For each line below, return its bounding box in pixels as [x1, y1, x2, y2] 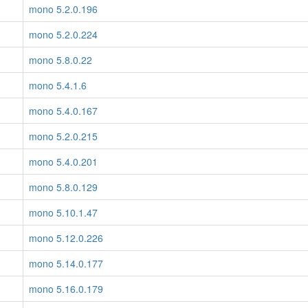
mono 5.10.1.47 [29, 206, 98, 219]
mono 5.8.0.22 [29, 53, 92, 67]
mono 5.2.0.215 [29, 129, 98, 143]
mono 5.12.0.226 [29, 231, 103, 245]
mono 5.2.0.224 [29, 27, 98, 41]
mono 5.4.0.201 [29, 155, 98, 168]
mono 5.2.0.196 [29, 2, 98, 16]
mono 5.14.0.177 [29, 256, 103, 270]
